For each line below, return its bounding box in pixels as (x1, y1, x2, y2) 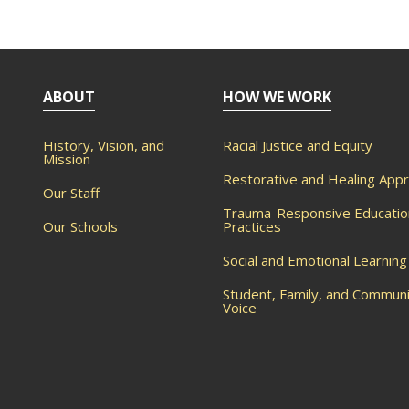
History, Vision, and (42, 135, 164, 154)
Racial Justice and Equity (222, 135, 372, 154)
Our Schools (42, 216, 118, 236)
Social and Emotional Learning (222, 250, 407, 269)
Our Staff (42, 183, 100, 202)
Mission (42, 149, 90, 168)
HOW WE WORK (222, 86, 331, 107)
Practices (222, 216, 281, 236)
